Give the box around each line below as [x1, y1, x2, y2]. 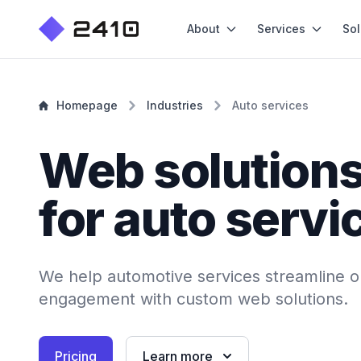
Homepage [56, 98, 118, 112]
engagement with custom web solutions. [39, 289, 348, 309]
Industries [147, 98, 203, 112]
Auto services [232, 98, 309, 112]
